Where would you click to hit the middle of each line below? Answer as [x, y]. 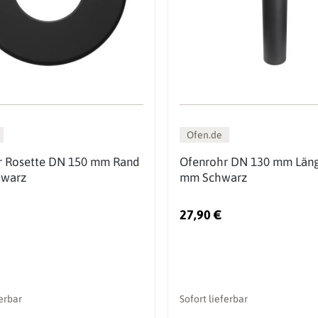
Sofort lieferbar [214, 298]
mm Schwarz [214, 177]
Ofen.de [205, 135]
